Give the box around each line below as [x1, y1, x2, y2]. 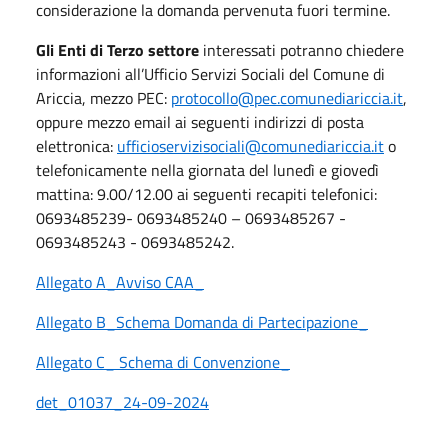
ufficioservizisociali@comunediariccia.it [117, 133, 384, 158]
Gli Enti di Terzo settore [36, 37, 199, 62]
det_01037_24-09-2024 [36, 389, 209, 414]
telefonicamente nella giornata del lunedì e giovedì [36, 157, 379, 182]
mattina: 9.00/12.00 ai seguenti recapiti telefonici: [36, 181, 377, 206]
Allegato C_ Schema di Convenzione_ [36, 349, 290, 374]
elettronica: [36, 133, 117, 158]
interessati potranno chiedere [199, 37, 404, 62]
